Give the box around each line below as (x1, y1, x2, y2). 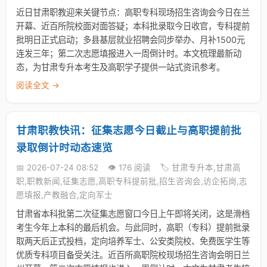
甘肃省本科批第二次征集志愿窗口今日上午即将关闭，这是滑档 (16, 209, 250, 219)
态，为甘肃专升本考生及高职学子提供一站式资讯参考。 (16, 62, 225, 72)
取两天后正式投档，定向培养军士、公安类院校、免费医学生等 (16, 236, 250, 246)
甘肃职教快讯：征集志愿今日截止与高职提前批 (16, 124, 241, 136)
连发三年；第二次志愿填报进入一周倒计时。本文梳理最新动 (16, 48, 241, 58)
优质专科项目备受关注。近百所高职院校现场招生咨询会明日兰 (16, 250, 250, 260)
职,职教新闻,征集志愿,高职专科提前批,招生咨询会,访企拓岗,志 (16, 176, 247, 186)
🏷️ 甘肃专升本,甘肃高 (160, 163, 241, 172)
